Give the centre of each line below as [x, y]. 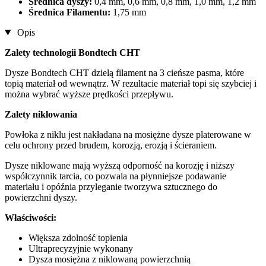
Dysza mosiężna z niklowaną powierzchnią [110, 259]
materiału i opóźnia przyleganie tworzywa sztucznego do [111, 187]
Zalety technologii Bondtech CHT [72, 53]
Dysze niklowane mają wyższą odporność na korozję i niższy [120, 166]
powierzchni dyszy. [41, 198]
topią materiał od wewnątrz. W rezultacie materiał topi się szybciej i [131, 84]
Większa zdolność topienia [78, 238]
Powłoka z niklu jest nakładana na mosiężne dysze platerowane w [128, 135]
